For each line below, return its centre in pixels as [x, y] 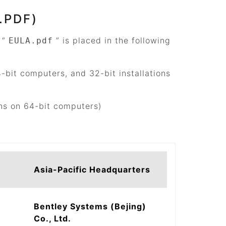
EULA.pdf [31, 41]
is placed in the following [115, 40]
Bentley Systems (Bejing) [90, 206]
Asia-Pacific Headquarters [92, 169]
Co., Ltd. [52, 218]
